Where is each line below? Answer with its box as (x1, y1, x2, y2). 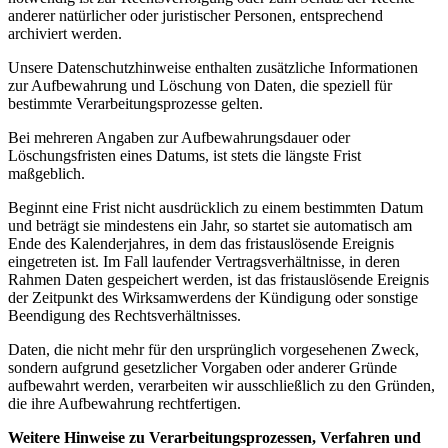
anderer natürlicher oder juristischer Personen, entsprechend (8, 6, 383, 24)
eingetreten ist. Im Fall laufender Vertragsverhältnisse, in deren (8, 252, 400, 270)
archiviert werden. (8, 24, 122, 42)
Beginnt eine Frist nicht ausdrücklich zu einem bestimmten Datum (8, 198, 423, 216)
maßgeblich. (8, 164, 85, 182)
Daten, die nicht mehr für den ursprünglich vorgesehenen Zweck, (8, 340, 419, 358)
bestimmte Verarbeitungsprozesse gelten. (8, 94, 263, 112)
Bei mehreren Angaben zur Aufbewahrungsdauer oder (8, 128, 350, 146)
